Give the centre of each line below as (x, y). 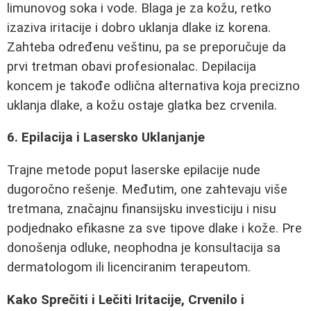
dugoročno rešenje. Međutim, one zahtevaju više (147, 189)
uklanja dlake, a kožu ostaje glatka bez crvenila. (142, 105)
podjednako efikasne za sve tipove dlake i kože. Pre (154, 228)
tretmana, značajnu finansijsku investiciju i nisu (142, 209)
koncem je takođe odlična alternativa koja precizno (153, 86)
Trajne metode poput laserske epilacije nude (134, 170)
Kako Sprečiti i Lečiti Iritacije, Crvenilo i (126, 300)
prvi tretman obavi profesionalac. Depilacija (132, 66)
